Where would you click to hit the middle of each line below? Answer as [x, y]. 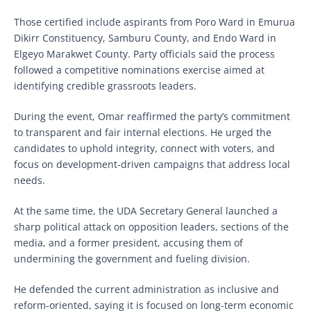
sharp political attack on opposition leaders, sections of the [151, 226]
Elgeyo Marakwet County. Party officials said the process [144, 53]
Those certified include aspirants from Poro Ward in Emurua [154, 22]
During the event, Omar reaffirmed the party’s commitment [152, 116]
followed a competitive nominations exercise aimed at [139, 69]
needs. [30, 180]
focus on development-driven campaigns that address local [152, 164]
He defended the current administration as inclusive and [146, 289]
